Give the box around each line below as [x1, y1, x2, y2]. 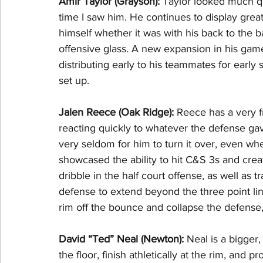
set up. [59, 75, 89, 86]
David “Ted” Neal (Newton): [59, 233, 187, 245]
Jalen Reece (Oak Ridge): [59, 106, 177, 118]
